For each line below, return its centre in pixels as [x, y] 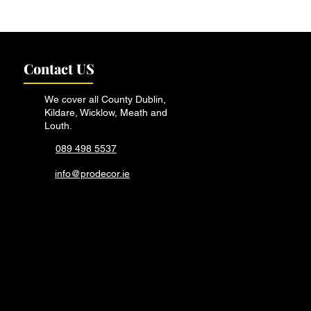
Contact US [59, 68]
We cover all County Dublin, [105, 99]
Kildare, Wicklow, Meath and [106, 112]
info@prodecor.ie [92, 173]
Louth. [58, 125]
